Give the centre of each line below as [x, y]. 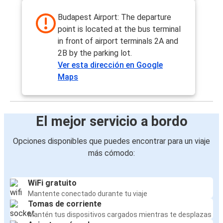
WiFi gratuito [52, 183]
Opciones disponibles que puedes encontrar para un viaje [111, 141]
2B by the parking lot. [95, 53]
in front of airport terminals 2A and [118, 41]
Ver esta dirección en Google [110, 65]
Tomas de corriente [65, 204]
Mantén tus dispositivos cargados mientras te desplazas [120, 215]
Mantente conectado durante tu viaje [88, 194]
